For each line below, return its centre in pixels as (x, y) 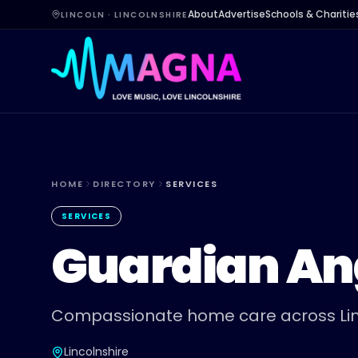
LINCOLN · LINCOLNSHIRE (124, 14)
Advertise (241, 14)
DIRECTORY (125, 184)
